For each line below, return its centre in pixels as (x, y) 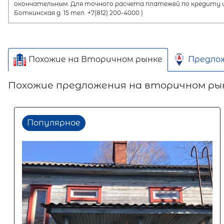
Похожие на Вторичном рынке (95, 59)
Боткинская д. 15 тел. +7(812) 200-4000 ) (78, 12)
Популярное (54, 122)
